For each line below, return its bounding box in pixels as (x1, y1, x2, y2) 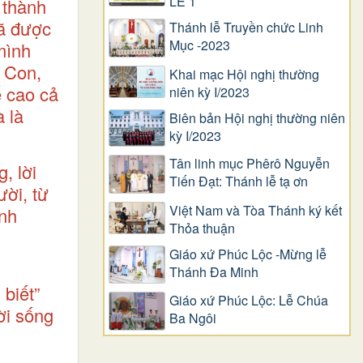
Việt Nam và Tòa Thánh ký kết (169, 200, 342, 220)
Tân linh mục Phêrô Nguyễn (169, 154, 330, 173)
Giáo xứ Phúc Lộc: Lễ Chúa (169, 291, 328, 310)
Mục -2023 (169, 36, 230, 55)
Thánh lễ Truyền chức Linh (169, 18, 323, 37)
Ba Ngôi (169, 309, 216, 328)
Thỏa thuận (169, 218, 235, 237)
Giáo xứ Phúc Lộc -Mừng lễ (169, 244, 327, 263)
